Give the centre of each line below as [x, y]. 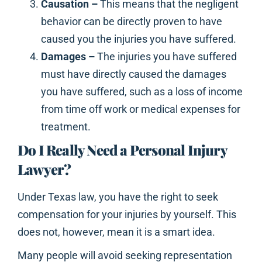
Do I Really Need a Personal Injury [122, 150]
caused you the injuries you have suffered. [139, 39]
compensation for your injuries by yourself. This [127, 215]
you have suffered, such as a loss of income [142, 92]
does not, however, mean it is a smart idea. [116, 232]
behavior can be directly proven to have [132, 22]
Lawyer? [44, 169]
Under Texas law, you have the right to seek [118, 197]
